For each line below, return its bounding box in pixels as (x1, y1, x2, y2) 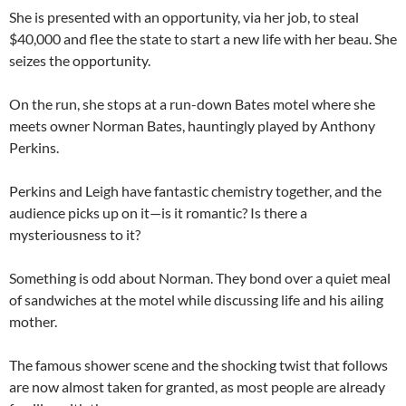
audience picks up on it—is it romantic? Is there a (9, 204, 307, 221)
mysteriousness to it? (9, 226, 140, 243)
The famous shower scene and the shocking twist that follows (9, 356, 388, 373)
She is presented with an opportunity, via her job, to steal (9, 8, 359, 25)
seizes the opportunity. (9, 52, 150, 69)
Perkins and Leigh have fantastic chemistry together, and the (9, 182, 382, 199)
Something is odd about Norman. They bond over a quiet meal (9, 269, 391, 286)
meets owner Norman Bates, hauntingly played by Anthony (9, 117, 375, 134)
